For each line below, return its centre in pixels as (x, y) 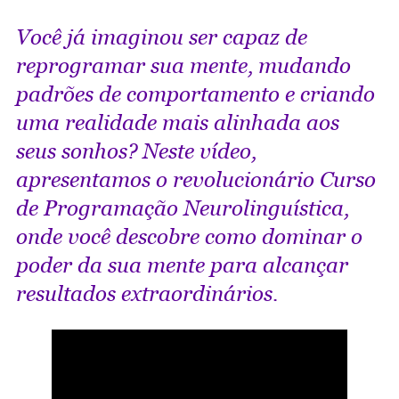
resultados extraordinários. (150, 294)
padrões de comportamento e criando (195, 94)
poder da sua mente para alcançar (182, 265)
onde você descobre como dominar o (189, 237)
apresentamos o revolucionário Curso (196, 180)
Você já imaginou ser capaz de (162, 37)
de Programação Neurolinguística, (183, 208)
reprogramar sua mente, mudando (183, 66)
